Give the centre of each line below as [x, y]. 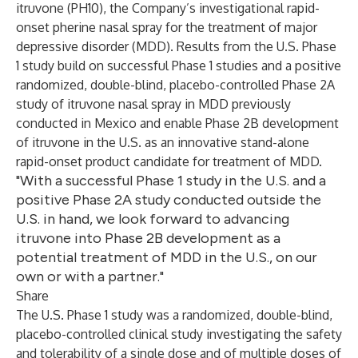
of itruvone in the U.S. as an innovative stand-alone [163, 142]
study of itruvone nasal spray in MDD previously [153, 104]
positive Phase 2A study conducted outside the [169, 200]
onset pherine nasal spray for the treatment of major [167, 27]
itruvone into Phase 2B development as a [148, 238]
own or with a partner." [90, 276]
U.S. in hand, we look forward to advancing [153, 219]
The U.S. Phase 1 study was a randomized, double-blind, [174, 315]
